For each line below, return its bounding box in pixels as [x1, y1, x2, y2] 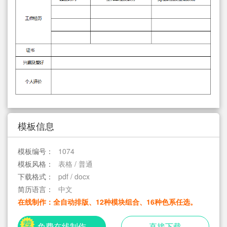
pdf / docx [56, 171, 90, 182]
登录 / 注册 [36, 17, 70, 27]
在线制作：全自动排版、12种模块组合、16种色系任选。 [18, 197, 197, 207]
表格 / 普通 [56, 159, 93, 169]
